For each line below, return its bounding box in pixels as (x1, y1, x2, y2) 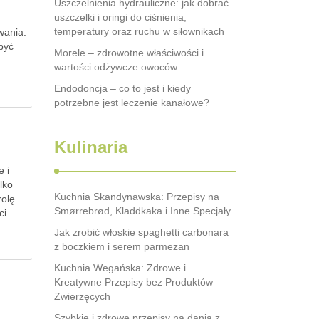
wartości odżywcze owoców (54, 61, 177, 73)
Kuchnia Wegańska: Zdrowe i (54, 262, 186, 273)
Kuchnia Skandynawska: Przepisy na (54, 191, 219, 202)
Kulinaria (54, 137, 127, 157)
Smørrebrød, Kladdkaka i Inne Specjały (54, 205, 231, 216)
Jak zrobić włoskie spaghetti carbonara (54, 226, 229, 238)
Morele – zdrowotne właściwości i (54, 47, 204, 58)
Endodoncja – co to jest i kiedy (54, 83, 191, 94)
